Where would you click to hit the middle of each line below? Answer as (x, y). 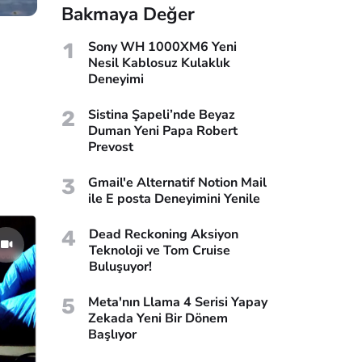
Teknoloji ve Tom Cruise (160, 250)
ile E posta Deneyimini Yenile (174, 198)
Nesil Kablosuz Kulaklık (159, 63)
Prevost (111, 147)
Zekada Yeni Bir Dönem (158, 318)
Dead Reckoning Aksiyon (164, 234)
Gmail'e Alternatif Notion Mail (177, 182)
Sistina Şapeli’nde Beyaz (162, 114)
